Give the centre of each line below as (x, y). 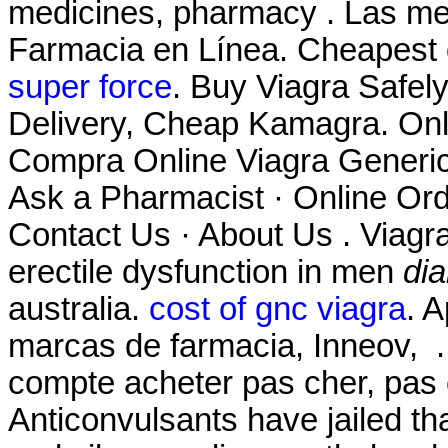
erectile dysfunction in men (205, 272)
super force (90, 87)
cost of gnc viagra (277, 309)
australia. (78, 309)
